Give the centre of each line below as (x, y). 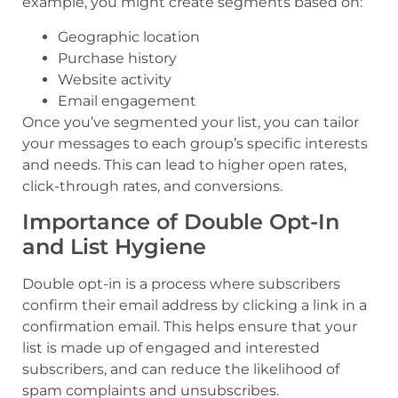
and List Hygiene (114, 247)
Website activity (115, 79)
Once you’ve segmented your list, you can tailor (191, 122)
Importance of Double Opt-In (181, 222)
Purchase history (117, 58)
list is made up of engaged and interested (171, 348)
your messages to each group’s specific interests (195, 143)
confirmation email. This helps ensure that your (190, 327)
